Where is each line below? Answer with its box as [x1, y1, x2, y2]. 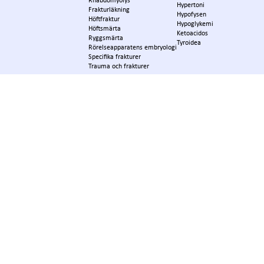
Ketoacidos [177, 29, 208, 37]
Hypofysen [177, 11, 206, 18]
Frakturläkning [88, 6, 130, 14]
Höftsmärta [88, 25, 121, 32]
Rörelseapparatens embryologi [88, 44, 177, 51]
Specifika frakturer [88, 53, 141, 61]
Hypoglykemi [177, 20, 213, 28]
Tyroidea [177, 39, 201, 47]
